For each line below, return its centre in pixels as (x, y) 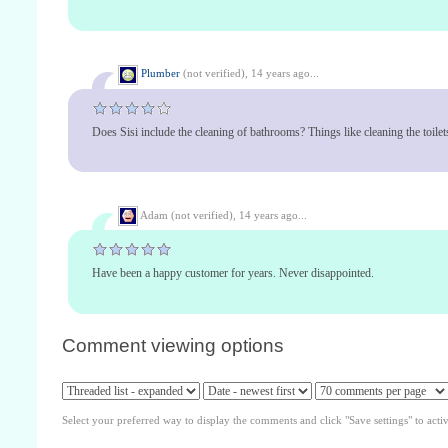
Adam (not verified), (188, 214)
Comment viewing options (173, 345)
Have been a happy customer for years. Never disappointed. (233, 273)
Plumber (160, 73)
